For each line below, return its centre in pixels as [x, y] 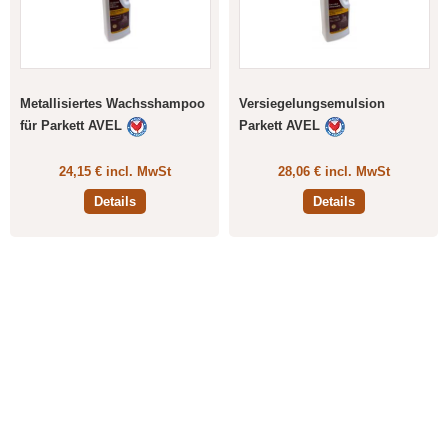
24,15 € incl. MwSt [114, 171]
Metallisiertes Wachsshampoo [112, 103]
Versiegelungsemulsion [312, 103]
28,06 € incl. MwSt [333, 171]
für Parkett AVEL [71, 125]
